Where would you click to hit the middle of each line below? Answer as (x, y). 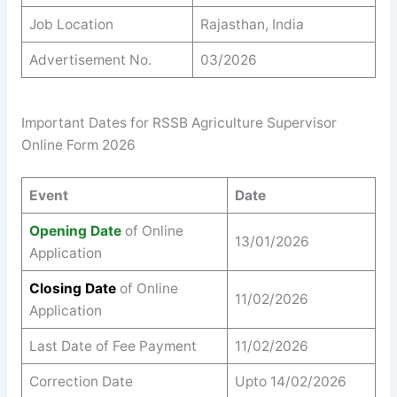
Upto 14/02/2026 (290, 381)
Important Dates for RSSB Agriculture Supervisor (179, 123)
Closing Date (72, 288)
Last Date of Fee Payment (113, 346)
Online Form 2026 (78, 145)
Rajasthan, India (252, 24)
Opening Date (75, 230)
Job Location (71, 24)
